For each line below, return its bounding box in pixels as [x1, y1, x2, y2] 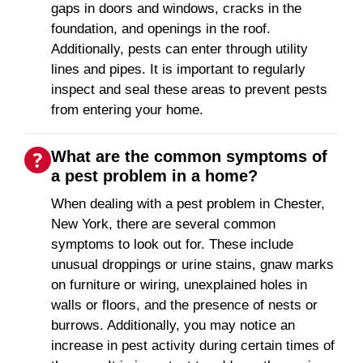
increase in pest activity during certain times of [51, 337, 335, 353]
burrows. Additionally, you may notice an [51, 317, 295, 333]
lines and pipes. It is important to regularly [51, 61, 305, 77]
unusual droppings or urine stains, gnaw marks [51, 256, 334, 272]
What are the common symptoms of [51, 147, 327, 165]
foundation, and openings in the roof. [51, 20, 271, 36]
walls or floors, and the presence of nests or [51, 297, 318, 313]
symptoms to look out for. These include [51, 236, 293, 252]
